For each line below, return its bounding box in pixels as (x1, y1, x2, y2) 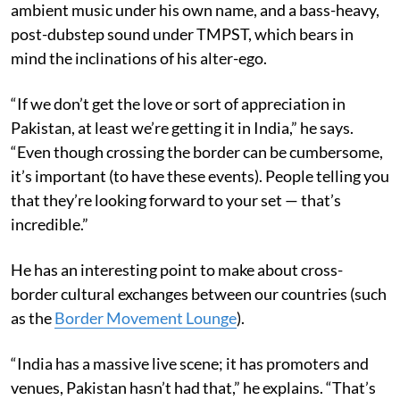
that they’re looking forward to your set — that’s (11, 189, 341, 210)
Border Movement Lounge (54, 307, 237, 328)
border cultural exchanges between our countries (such (11, 283, 387, 304)
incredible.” (11, 213, 88, 234)
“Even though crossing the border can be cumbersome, (11, 141, 383, 162)
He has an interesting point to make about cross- (11, 259, 343, 279)
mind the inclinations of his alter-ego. (11, 47, 267, 68)
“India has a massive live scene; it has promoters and (11, 353, 369, 373)
